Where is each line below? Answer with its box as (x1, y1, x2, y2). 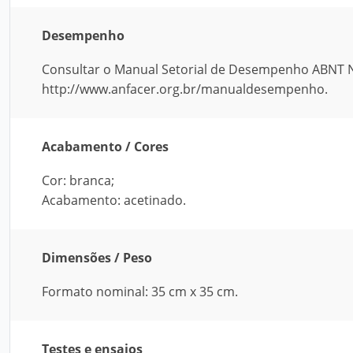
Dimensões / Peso (42, 249, 152, 266)
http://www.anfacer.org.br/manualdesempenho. (42, 80, 328, 98)
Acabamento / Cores (42, 138, 169, 155)
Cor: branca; (42, 172, 114, 189)
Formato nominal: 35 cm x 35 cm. (42, 283, 238, 300)
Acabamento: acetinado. (42, 191, 186, 209)
